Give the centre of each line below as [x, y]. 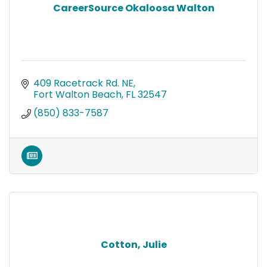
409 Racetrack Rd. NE [83, 83]
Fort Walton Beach [77, 94]
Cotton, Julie [133, 244]
